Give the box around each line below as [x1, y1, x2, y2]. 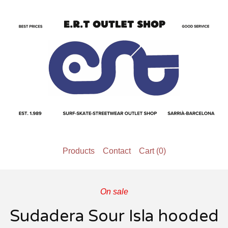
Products [62, 147, 95, 155]
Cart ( [138, 147, 159, 155]
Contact [102, 147, 131, 155]
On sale [100, 187, 128, 196]
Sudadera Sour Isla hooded [9, 207, 219, 226]
